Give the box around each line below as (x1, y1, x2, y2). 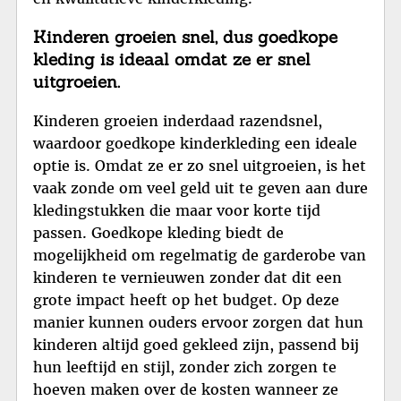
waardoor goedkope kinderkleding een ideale (33, 134, 357, 153)
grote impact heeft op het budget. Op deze (33, 291, 339, 310)
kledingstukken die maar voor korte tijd (33, 201, 320, 220)
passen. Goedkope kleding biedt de (33, 224, 284, 243)
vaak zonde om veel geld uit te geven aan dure (33, 179, 368, 198)
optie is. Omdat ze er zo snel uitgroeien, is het (33, 157, 366, 175)
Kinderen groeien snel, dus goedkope (33, 26, 337, 48)
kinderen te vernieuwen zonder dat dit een (33, 269, 342, 287)
